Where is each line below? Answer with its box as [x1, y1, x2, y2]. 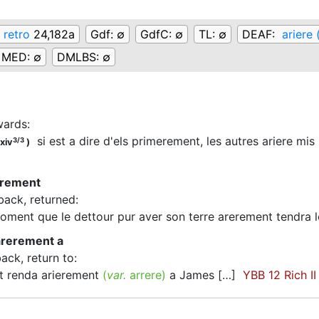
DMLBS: [57, 50, 103, 65]
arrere [130, 268, 162, 283]
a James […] [166, 268, 243, 283]
